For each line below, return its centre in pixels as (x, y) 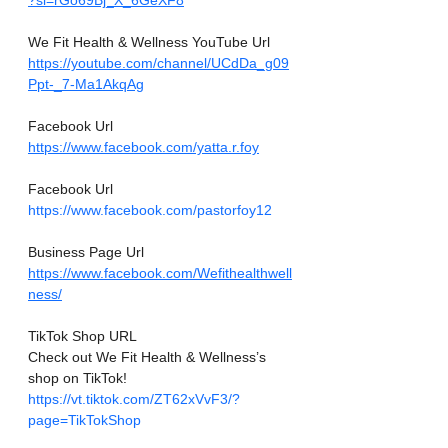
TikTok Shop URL (82, 336)
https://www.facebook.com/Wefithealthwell (160, 273)
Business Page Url (86, 252)
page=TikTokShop (84, 420)
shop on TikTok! (79, 378)
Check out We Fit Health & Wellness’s (149, 357)
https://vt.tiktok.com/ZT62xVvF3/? (134, 399)
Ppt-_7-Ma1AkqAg (86, 84)
